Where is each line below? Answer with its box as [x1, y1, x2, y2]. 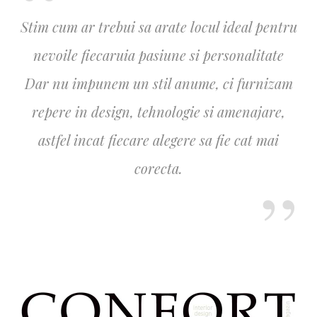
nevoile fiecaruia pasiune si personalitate [33, 45, 284, 65]
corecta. [134, 158, 183, 178]
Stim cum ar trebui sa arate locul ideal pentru [20, 17, 297, 37]
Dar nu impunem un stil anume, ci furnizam [24, 74, 293, 93]
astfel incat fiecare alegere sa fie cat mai [38, 130, 279, 150]
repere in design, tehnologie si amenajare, [32, 102, 285, 122]
